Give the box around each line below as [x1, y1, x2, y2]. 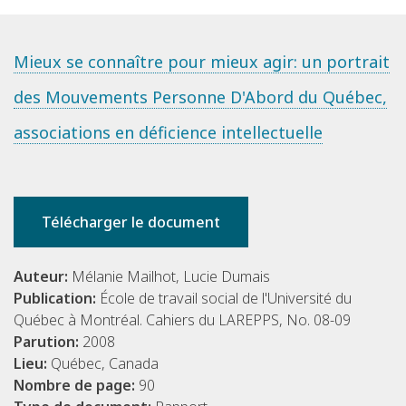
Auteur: [14, 266, 72, 287]
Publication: [14, 288, 100, 309]
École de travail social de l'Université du [100, 288, 352, 309]
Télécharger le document [42, 212, 220, 233]
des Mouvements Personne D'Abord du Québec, [14, 86, 387, 109]
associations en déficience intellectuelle [14, 121, 323, 144]
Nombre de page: [14, 375, 139, 396]
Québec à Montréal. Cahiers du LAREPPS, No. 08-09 [14, 310, 351, 331]
